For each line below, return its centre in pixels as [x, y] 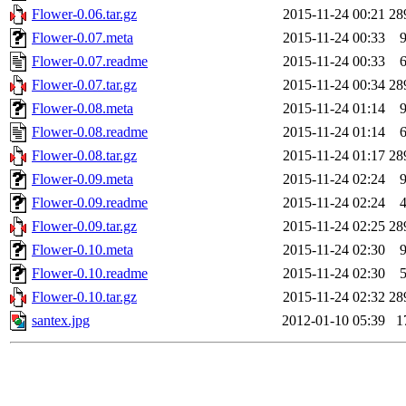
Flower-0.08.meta [82, 109]
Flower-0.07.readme [90, 62]
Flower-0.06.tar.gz [84, 14]
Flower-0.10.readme [90, 274]
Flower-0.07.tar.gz [84, 85]
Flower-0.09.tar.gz [84, 227]
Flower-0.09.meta [82, 179]
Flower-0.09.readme [90, 203]
